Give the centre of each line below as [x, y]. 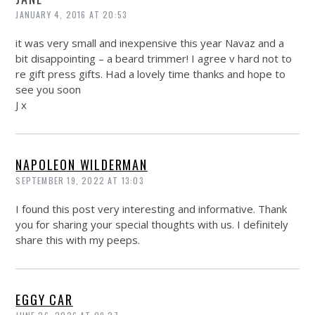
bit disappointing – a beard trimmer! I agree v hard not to [154, 58]
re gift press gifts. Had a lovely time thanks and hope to [151, 73]
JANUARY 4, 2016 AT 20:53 [72, 14]
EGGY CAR [44, 299]
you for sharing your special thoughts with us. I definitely [152, 224]
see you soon [49, 89]
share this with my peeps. [78, 239]
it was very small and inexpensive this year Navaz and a [150, 43]
